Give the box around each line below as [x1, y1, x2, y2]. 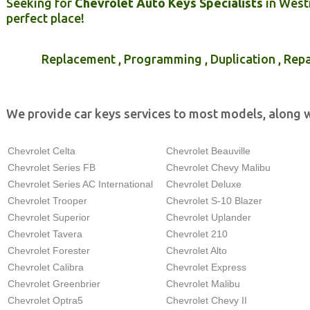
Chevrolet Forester [8, 245, 90, 256]
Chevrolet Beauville [166, 145, 250, 156]
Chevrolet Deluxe [166, 179, 241, 190]
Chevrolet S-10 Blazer [166, 195, 262, 206]
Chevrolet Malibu [166, 278, 240, 289]
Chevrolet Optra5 [8, 295, 83, 306]
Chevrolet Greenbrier [8, 278, 100, 289]
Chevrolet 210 [166, 228, 228, 239]
